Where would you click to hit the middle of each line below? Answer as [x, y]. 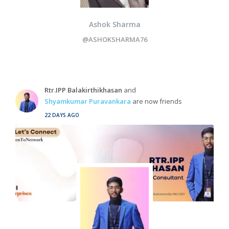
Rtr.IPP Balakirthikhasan [83, 90]
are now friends [156, 101]
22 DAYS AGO [62, 115]
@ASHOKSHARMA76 [114, 39]
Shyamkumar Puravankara [88, 101]
